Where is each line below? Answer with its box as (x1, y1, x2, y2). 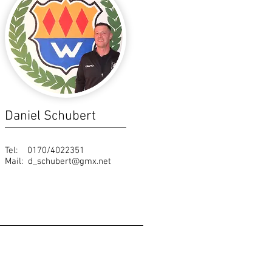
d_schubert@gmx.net (28, 156, 111, 167)
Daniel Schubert (5, 108, 96, 124)
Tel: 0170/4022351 (5, 145, 84, 156)
